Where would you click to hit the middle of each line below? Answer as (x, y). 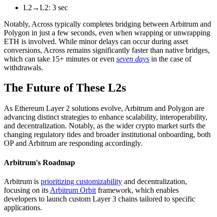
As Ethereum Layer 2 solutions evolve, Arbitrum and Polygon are (104, 108)
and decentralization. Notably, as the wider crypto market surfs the (105, 126)
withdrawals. (23, 67)
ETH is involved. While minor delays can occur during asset (96, 41)
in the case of (170, 59)
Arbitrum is (22, 181)
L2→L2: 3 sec (46, 7)
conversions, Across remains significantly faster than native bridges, (107, 50)
